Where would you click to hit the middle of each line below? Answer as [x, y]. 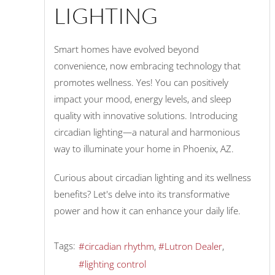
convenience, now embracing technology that [147, 65]
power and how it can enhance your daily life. [147, 210]
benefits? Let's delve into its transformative [142, 194]
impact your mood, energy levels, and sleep [143, 99]
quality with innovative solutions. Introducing [146, 115]
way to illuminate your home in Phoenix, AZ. [144, 148]
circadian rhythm [119, 246]
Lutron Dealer [193, 246]
